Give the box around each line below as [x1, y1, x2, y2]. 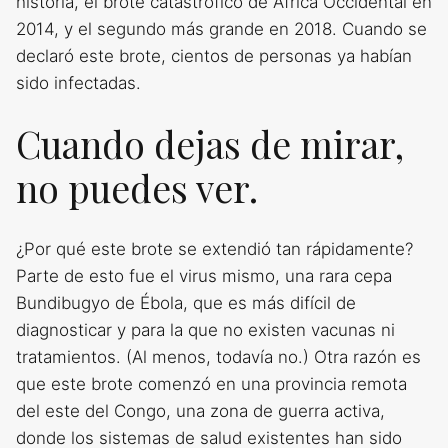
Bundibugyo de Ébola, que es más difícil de [16, 292, 356, 313]
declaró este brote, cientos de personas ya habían [16, 45, 412, 66]
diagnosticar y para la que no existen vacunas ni [16, 319, 395, 340]
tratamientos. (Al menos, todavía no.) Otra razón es [16, 346, 421, 367]
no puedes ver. [16, 163, 258, 213]
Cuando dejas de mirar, [16, 119, 404, 169]
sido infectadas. [16, 72, 141, 93]
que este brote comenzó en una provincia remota [16, 373, 407, 394]
